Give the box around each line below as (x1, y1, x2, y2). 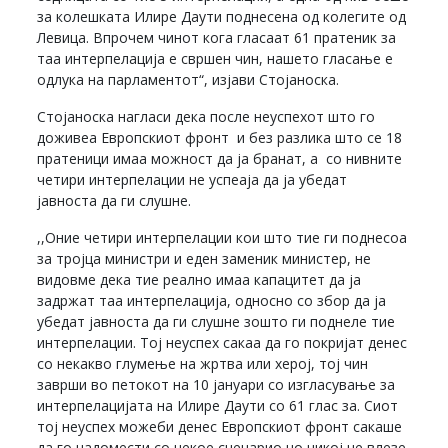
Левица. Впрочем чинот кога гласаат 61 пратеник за (37, 27, 397, 47)
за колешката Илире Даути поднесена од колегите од (37, 6, 407, 26)
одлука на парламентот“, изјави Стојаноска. (37, 69, 340, 89)
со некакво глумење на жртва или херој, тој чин (37, 353, 369, 373)
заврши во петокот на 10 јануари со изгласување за (37, 374, 396, 394)
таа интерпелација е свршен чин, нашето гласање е (37, 48, 394, 68)
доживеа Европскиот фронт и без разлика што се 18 (37, 127, 403, 147)
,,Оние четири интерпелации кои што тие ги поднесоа (37, 227, 408, 247)
